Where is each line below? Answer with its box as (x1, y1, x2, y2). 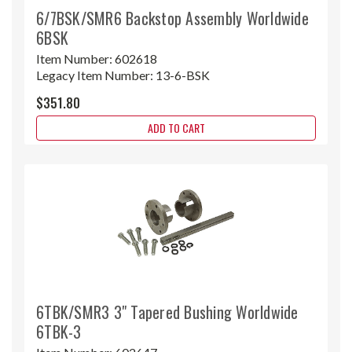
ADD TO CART (147, 119, 205, 136)
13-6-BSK (156, 67, 210, 82)
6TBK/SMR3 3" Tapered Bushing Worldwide (36, 299, 299, 324)
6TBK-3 (36, 319, 82, 343)
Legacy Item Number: (36, 67, 156, 82)
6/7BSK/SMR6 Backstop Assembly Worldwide (36, 5, 309, 30)
